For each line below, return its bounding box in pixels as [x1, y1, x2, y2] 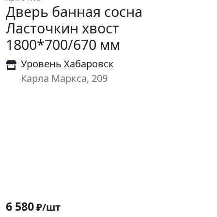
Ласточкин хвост [6, 18, 119, 37]
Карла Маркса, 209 [21, 72, 108, 85]
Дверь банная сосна [6, 2, 142, 21]
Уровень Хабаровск [21, 57, 114, 70]
